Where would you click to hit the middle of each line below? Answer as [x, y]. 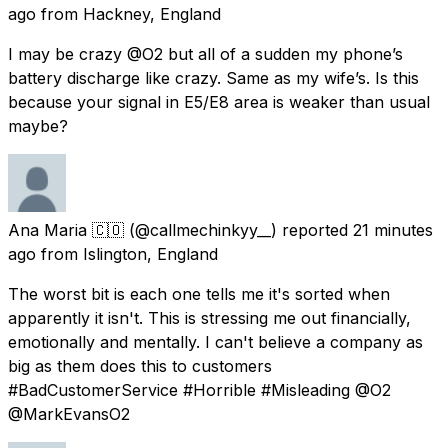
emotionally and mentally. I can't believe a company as [215, 341]
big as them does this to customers [140, 365]
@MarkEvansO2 [69, 413]
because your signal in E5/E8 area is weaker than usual [219, 101]
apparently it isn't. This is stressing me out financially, [209, 317]
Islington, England [150, 253]
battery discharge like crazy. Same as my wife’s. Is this [213, 77]
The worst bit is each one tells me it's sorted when [199, 293]
